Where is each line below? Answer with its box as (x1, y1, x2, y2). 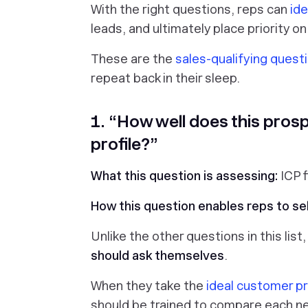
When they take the (91, 278, 206, 293)
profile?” (91, 134, 158, 154)
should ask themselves (91, 248, 224, 263)
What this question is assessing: (91, 168, 280, 183)
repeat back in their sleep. (91, 71, 240, 85)
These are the (91, 52, 175, 66)
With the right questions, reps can (91, 2, 290, 16)
